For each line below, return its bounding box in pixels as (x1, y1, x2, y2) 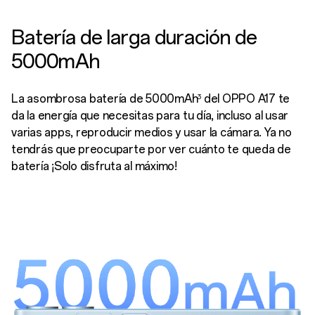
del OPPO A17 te (201, 91, 290, 105)
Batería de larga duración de (11, 25, 257, 49)
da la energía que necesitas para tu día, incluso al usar (11, 108, 289, 122)
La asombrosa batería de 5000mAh (11, 91, 198, 105)
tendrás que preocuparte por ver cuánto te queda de (11, 142, 291, 156)
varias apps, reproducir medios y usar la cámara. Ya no (11, 125, 292, 139)
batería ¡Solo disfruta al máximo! (11, 159, 177, 173)
